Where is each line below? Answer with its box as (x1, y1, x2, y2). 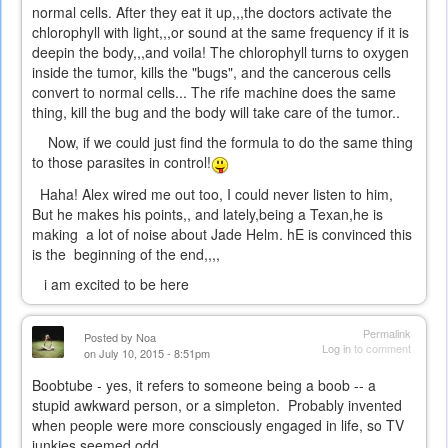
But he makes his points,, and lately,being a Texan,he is (32, 203, 383, 224)
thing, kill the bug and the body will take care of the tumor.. (32, 102, 400, 123)
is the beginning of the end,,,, (32, 243, 220, 264)
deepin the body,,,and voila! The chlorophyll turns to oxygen (32, 42, 409, 63)
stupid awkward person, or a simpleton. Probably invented (32, 394, 402, 415)
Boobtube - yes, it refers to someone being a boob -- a (32, 374, 376, 395)
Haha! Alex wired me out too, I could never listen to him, (32, 183, 393, 204)
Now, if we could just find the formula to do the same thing (32, 132, 413, 153)
